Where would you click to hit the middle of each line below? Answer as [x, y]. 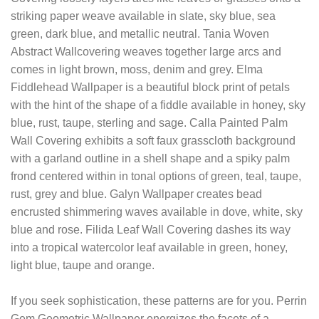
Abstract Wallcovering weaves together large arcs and [146, 51]
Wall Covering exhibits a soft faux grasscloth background [153, 140]
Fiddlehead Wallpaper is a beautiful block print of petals [150, 87]
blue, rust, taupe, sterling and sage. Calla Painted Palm [149, 122]
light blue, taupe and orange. [83, 265]
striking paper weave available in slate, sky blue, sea [143, 16]
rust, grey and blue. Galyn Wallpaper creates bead [136, 194]
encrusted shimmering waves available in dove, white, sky [157, 211]
